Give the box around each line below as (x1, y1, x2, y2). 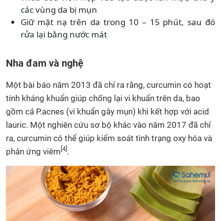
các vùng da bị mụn (21, 3, 97, 15)
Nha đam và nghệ (6, 57, 83, 69)
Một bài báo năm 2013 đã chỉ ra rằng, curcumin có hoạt (6, 79, 211, 90)
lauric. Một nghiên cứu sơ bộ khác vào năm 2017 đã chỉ (6, 119, 211, 130)
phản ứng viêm (6, 146, 61, 156)
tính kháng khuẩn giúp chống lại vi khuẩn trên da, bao (6, 93, 200, 103)
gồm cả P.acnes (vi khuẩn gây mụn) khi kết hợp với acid (6, 106, 209, 116)
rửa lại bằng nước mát (21, 28, 107, 40)
